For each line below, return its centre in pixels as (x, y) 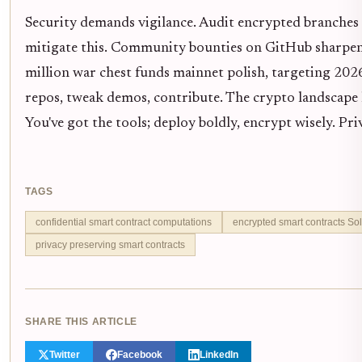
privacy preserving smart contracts (110, 244)
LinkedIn (219, 354)
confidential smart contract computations (124, 222)
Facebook (140, 354)
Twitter (65, 354)
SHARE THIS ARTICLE (81, 321)
